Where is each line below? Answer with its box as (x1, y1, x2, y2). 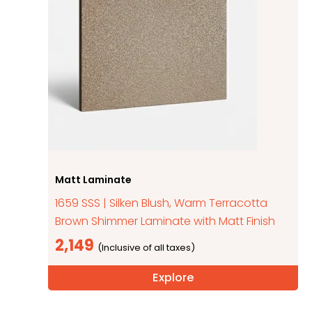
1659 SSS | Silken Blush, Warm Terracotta (55, 194, 268, 211)
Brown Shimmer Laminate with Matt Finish (55, 212, 276, 229)
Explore (152, 269, 194, 286)
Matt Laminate (55, 172, 132, 187)
